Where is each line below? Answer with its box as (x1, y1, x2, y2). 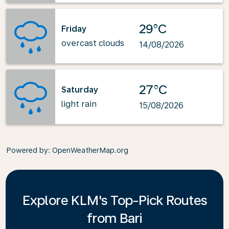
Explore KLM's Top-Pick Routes (22, 192, 207, 208)
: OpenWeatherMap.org (48, 146, 128, 154)
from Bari (87, 210, 142, 226)
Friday (61, 24, 86, 34)
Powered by (6, 146, 48, 154)
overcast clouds (61, 38, 124, 48)
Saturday (61, 84, 98, 95)
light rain (61, 99, 97, 109)
